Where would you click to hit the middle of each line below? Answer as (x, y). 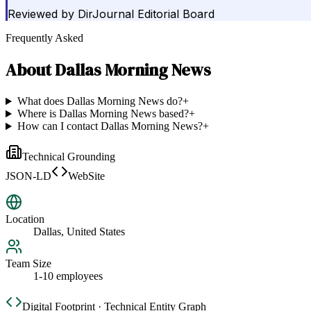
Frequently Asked (44, 38)
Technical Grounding (69, 157)
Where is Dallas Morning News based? (103, 114)
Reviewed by (41, 14)
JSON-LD (28, 176)
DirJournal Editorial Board (146, 14)
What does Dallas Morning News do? (100, 101)
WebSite (86, 176)
